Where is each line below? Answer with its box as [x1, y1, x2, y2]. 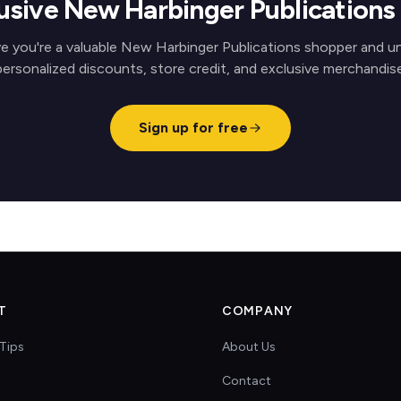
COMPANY [222, 303, 293, 319]
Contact [222, 373, 271, 388]
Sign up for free [139, 119, 248, 136]
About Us [222, 339, 276, 354]
